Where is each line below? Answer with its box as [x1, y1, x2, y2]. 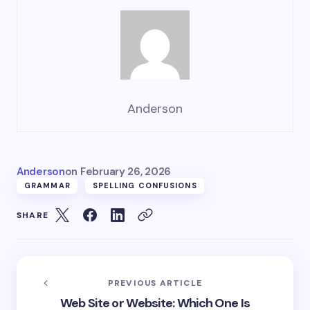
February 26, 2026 [80, 165, 171, 179]
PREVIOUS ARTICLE [107, 277, 203, 289]
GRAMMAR [24, 181, 71, 190]
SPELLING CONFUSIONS [92, 181, 197, 190]
